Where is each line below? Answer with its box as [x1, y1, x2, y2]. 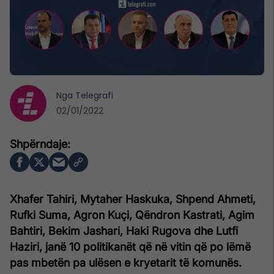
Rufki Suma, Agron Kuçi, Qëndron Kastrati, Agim [10, 208, 254, 221]
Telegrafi [75, 89, 113, 102]
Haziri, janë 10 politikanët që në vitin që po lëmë [10, 240, 251, 253]
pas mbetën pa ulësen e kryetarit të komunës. [10, 256, 242, 269]
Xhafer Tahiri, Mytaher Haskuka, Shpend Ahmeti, [10, 192, 256, 206]
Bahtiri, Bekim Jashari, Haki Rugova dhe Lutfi [10, 224, 238, 237]
